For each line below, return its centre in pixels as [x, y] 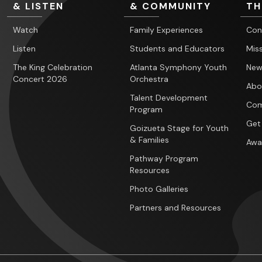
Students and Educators [177, 49]
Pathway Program [164, 159]
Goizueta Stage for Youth [179, 128]
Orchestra [149, 79]
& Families [149, 140]
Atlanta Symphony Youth [178, 68]
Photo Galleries [159, 189]
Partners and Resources [175, 208]
